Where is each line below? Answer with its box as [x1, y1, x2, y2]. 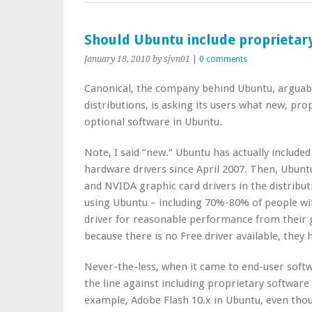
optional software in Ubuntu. [84, 116, 222, 128]
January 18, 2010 [84, 54, 150, 64]
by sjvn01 [153, 54, 190, 64]
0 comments [199, 54, 247, 64]
